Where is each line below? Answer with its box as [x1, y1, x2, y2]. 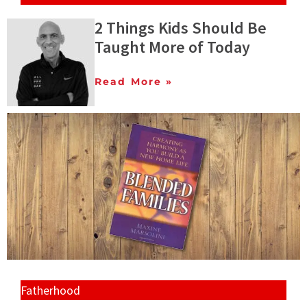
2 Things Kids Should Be [95, 16, 267, 38]
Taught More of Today [95, 36, 250, 58]
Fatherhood [21, 282, 80, 298]
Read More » [95, 75, 173, 88]
